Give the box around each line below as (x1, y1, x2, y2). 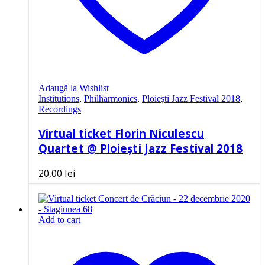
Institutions (38, 93, 79, 104)
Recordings (38, 104, 81, 115)
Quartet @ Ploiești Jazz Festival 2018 (38, 140, 243, 156)
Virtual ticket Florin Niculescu (38, 125, 204, 141)
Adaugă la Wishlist (38, 83, 109, 93)
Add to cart (38, 214, 80, 225)
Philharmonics (84, 93, 137, 104)
